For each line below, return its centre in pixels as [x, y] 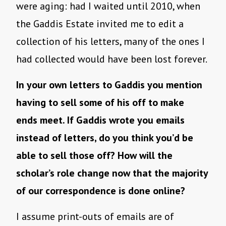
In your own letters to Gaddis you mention [109, 85]
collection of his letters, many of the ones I [110, 42]
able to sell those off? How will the [94, 156]
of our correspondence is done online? [102, 191]
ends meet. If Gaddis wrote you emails [100, 120]
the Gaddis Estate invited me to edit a [100, 24]
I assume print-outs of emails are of [95, 217]
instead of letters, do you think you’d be [105, 138]
